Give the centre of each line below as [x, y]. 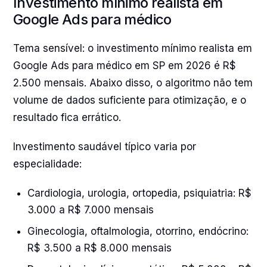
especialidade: [47, 164]
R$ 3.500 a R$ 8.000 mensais [100, 248]
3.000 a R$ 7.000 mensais [91, 210]
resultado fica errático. [67, 117]
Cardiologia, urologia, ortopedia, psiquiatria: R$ [139, 193]
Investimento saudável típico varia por [105, 147]
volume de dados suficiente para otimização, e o [130, 100]
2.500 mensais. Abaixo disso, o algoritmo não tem [133, 83]
